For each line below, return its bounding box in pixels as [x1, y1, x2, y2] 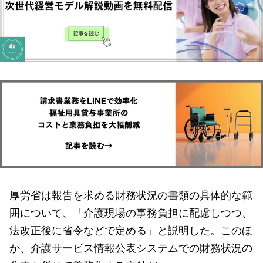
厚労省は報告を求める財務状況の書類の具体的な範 [9, 187, 252, 203]
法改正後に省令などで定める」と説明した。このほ [9, 222, 252, 238]
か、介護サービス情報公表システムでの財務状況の [9, 240, 252, 255]
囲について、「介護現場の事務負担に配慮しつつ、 [9, 204, 252, 220]
